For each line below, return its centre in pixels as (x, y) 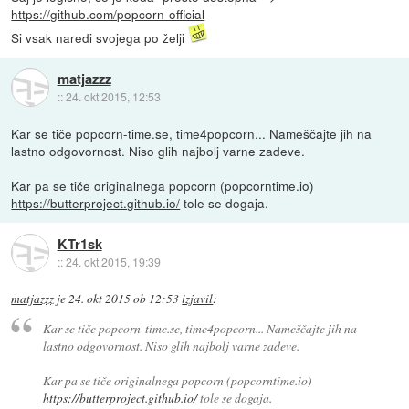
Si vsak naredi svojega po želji (100, 37)
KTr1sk (79, 244)
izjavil (198, 298)
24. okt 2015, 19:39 (113, 262)
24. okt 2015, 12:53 (113, 97)
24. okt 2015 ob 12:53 (124, 298)
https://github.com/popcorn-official (108, 13)
